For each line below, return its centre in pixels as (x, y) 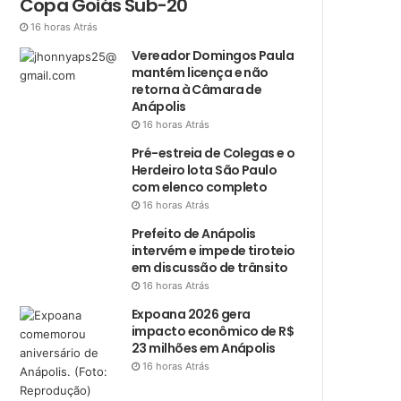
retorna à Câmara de (197, 90)
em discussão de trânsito (210, 268)
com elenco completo (200, 188)
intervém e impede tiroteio (213, 251)
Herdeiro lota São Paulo (205, 171)
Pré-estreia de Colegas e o (213, 154)
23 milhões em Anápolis (204, 349)
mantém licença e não (200, 73)
